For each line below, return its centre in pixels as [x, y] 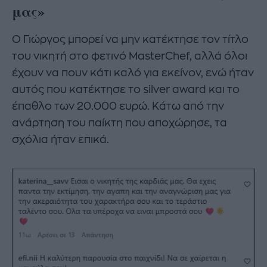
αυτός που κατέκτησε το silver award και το [126, 90]
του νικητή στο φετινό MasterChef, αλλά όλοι [130, 56]
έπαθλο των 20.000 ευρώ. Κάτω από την [118, 106]
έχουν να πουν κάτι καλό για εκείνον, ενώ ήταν [133, 73]
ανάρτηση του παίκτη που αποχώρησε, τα [119, 123]
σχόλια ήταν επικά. [60, 140]
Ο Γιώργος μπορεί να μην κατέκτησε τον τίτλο [130, 40]
